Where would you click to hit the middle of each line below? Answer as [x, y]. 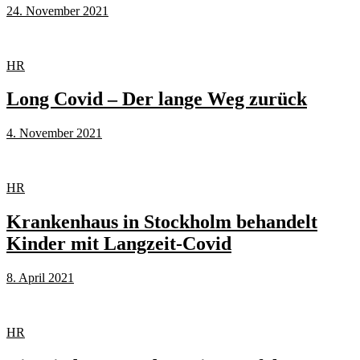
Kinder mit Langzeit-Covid [119, 244]
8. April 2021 [40, 278]
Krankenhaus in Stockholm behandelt [162, 222]
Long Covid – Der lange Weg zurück [157, 99]
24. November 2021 [57, 10]
